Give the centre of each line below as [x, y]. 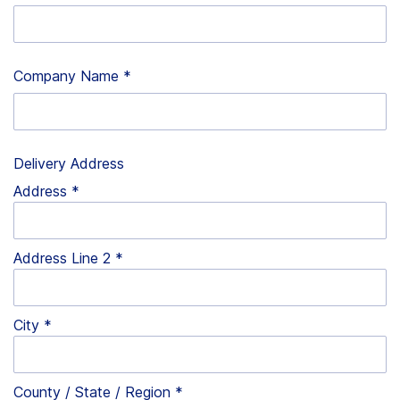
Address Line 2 [62, 258]
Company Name [66, 76]
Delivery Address [69, 164]
